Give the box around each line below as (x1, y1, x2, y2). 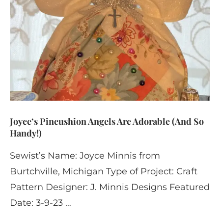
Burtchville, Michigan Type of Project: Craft (10, 165, 197, 177)
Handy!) (10, 127, 42, 139)
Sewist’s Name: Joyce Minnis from (10, 150, 160, 161)
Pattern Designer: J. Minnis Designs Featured (10, 181, 210, 192)
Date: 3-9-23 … (10, 197, 71, 208)
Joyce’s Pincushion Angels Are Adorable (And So (10, 115, 204, 127)
